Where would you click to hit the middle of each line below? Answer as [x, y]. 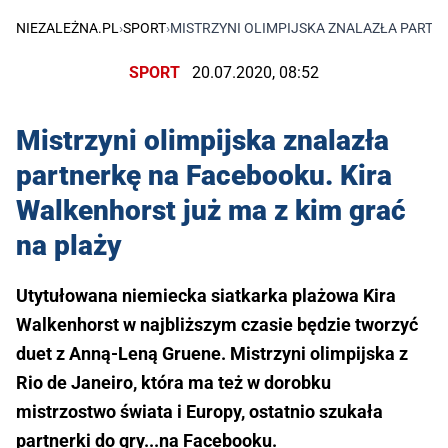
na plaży [69, 245]
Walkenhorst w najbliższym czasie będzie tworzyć [217, 324]
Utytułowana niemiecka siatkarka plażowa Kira [206, 295]
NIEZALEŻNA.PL [67, 28]
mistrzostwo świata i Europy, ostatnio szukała [199, 411]
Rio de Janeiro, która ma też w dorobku [173, 382]
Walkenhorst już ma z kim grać [211, 210]
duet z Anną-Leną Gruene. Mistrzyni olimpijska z [212, 353]
